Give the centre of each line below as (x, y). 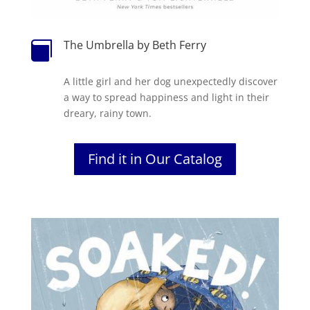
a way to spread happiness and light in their (166, 97)
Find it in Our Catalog (155, 158)
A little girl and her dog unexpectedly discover (170, 81)
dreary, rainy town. (107, 113)
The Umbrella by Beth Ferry (135, 45)
